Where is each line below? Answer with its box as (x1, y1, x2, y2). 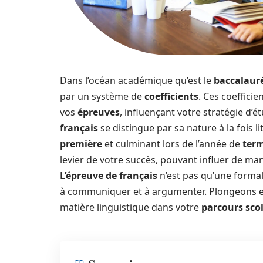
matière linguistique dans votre (60, 201, 201, 214)
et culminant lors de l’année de (102, 137, 242, 150)
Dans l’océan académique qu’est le (60, 74, 214, 87)
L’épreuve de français (60, 169, 157, 182)
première (60, 137, 102, 150)
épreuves (77, 106, 120, 119)
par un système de (60, 90, 144, 103)
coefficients (144, 90, 198, 103)
